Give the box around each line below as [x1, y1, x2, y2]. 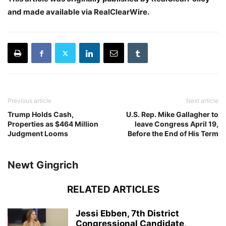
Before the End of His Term [128, 129, 218, 138]
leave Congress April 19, [135, 120, 218, 128]
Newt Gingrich [8, 159, 78, 171]
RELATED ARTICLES [67, 184, 159, 195]
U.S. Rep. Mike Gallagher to [126, 110, 218, 119]
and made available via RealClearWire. [8, 7, 149, 17]
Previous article [8, 97, 51, 104]
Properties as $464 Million [8, 120, 98, 128]
